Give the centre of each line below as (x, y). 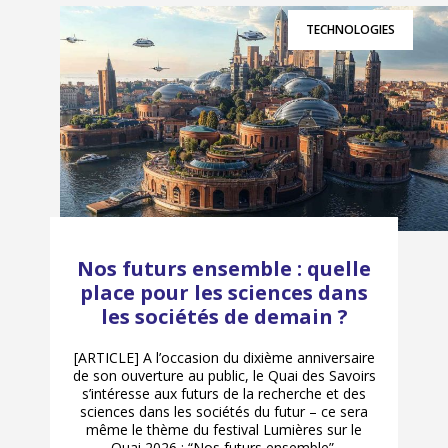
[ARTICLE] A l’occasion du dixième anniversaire (224, 358)
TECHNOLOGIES (350, 29)
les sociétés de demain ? (224, 317)
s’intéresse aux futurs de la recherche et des (224, 394)
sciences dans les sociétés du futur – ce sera (224, 412)
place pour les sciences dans (224, 293)
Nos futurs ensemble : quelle (224, 269)
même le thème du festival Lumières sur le (224, 430)
